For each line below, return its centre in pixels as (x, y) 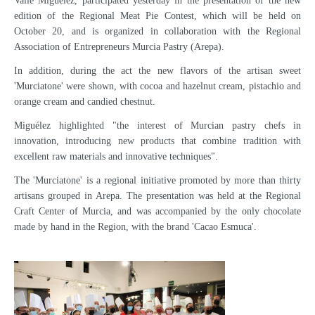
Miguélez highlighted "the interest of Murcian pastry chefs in (157, 125)
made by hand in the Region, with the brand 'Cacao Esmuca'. (135, 226)
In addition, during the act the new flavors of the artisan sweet (157, 71)
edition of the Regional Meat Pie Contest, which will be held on (157, 16)
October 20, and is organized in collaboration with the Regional (157, 32)
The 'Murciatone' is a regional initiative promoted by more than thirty (157, 180)
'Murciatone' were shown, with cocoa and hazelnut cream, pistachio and (157, 86)
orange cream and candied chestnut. (85, 102)
